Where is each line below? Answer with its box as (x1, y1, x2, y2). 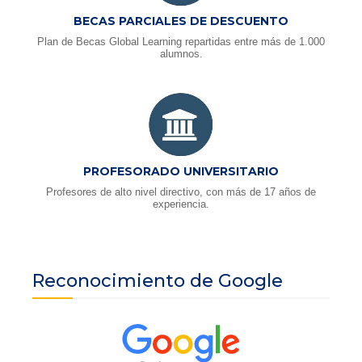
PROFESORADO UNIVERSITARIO (83, 164, 279, 179)
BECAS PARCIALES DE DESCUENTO (74, 13, 288, 28)
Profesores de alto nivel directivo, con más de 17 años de (46, 186, 316, 199)
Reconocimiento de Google (32, 270, 283, 293)
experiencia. (153, 198, 209, 211)
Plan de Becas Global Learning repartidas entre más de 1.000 (37, 35, 325, 48)
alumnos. (159, 47, 203, 60)
